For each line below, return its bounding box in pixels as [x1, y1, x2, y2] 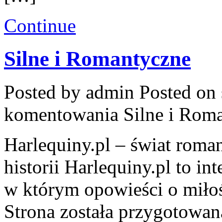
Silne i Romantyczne [4, 47, 191, 71]
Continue [4, 15, 76, 37]
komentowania [4, 104, 123, 125]
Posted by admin [4, 81, 139, 103]
